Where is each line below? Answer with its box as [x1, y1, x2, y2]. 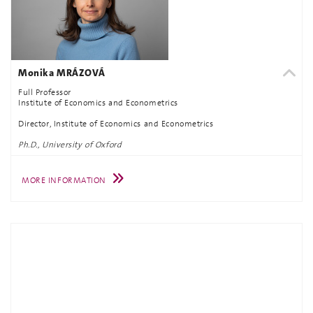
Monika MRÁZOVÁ [18, 66, 105, 79]
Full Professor [18, 87, 71, 98]
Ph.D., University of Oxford [18, 139, 122, 150]
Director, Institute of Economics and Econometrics [18, 118, 214, 129]
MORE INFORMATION [22, 174, 106, 186]
